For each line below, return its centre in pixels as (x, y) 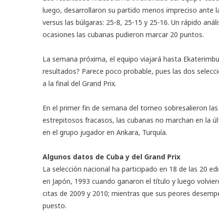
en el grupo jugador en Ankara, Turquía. (105, 132)
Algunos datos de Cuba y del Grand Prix (111, 156)
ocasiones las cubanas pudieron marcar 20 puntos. (123, 34)
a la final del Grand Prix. (79, 83)
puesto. (55, 205)
